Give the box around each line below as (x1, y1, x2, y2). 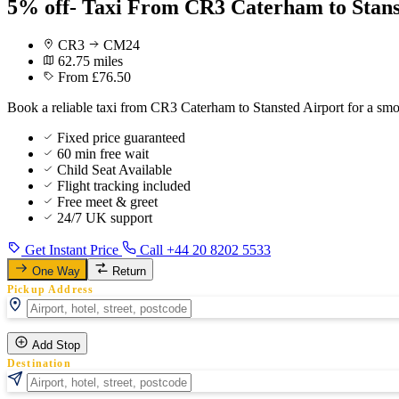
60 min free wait (57, 145, 149, 161)
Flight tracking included (57, 177, 191, 193)
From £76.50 (58, 69, 131, 85)
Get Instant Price (21, 241, 122, 257)
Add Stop (32, 338, 80, 352)
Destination (7, 357, 71, 369)
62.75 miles (58, 53, 123, 69)
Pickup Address (7, 283, 94, 295)
